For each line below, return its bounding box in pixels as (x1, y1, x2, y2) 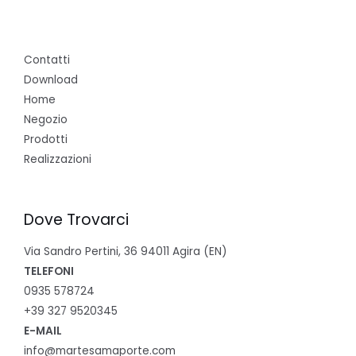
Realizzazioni (24, 151, 91, 167)
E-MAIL (24, 323, 62, 339)
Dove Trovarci (24, 208, 129, 230)
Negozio (24, 111, 68, 127)
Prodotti (24, 131, 68, 147)
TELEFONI (24, 263, 74, 279)
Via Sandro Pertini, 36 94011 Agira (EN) (24, 243, 227, 259)
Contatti (24, 52, 70, 68)
